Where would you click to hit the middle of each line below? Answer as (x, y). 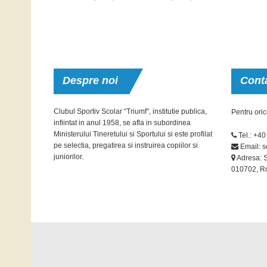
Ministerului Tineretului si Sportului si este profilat (133, 134)
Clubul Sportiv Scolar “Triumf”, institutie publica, (130, 111)
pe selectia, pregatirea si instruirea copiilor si (126, 145)
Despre (81, 80)
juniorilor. (69, 157)
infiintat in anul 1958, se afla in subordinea (122, 123)
